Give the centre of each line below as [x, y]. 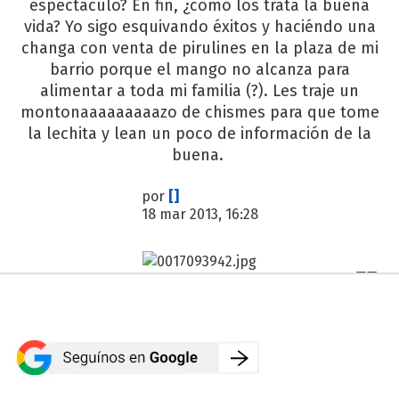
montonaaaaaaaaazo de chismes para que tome [199, 112]
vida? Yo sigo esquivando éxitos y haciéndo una [199, 27]
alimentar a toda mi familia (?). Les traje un [199, 91]
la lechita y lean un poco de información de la [199, 134]
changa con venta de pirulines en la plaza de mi [199, 48]
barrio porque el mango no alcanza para [199, 69]
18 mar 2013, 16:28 [199, 214]
